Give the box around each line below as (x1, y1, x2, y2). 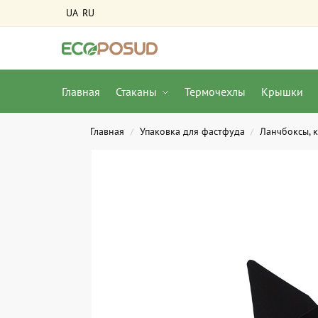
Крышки (261, 84, 303, 99)
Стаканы (115, 84, 157, 99)
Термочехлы (185, 84, 246, 99)
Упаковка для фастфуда (139, 125, 245, 138)
